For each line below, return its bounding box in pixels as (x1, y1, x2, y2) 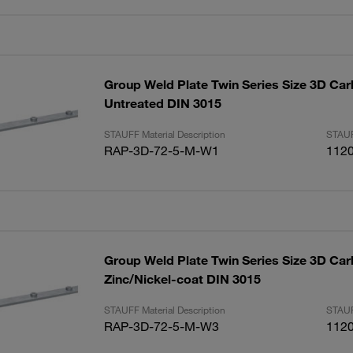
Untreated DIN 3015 (103, 95, 221, 111)
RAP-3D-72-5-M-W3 (103, 318, 219, 334)
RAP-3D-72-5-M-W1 (103, 143, 219, 158)
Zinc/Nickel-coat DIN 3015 (103, 271, 261, 287)
